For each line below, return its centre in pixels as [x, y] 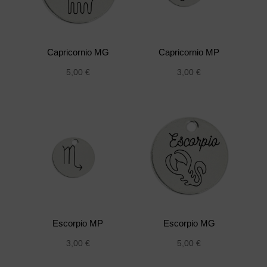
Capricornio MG [78, 52]
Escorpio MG [189, 223]
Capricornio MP [189, 52]
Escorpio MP [78, 223]
